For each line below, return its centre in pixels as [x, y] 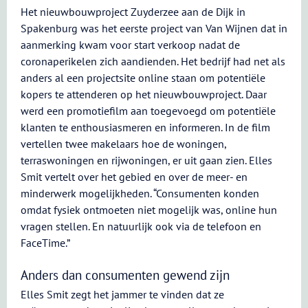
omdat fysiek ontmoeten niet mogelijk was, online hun [149, 210]
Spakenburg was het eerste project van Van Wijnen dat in [154, 28]
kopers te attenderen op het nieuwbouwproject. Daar [144, 94]
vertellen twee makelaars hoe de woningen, [123, 144]
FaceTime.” [45, 243]
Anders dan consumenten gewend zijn [125, 275]
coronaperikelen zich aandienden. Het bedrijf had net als [153, 61]
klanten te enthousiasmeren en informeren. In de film [145, 127]
